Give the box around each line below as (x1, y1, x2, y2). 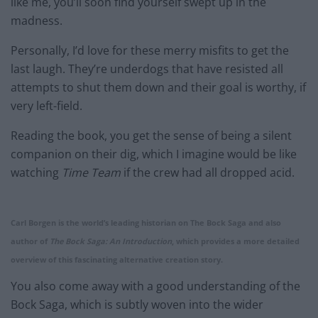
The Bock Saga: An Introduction (50, 236, 172, 247)
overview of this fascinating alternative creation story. (11, 254, 223, 265)
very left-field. (11, 98, 82, 114)
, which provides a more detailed (172, 236, 300, 247)
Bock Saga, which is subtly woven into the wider (11, 297, 263, 313)
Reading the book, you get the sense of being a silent (11, 128, 292, 144)
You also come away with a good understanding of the (11, 278, 300, 295)
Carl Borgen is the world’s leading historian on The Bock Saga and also (11, 217, 281, 229)
